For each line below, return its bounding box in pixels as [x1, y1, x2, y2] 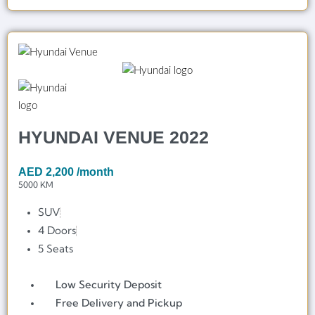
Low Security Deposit [56, 277, 162, 291]
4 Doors [38, 223, 77, 237]
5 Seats [38, 241, 74, 255]
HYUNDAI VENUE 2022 [18, 127, 209, 147]
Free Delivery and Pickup [56, 295, 183, 309]
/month [77, 165, 114, 178]
